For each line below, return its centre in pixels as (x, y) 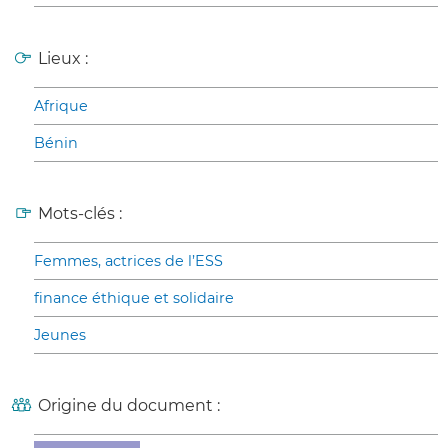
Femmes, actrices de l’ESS (128, 261)
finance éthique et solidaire (134, 298)
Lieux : (63, 59)
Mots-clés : (80, 214)
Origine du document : (129, 406)
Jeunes (60, 335)
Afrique (61, 106)
